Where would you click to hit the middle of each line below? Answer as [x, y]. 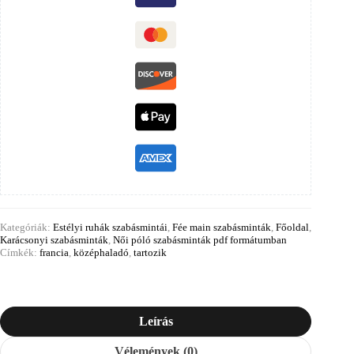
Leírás [156, 321]
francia [54, 252]
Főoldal [292, 227]
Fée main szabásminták [222, 227]
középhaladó [101, 252]
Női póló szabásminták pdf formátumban [200, 239]
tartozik [150, 252]
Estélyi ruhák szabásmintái [110, 227]
